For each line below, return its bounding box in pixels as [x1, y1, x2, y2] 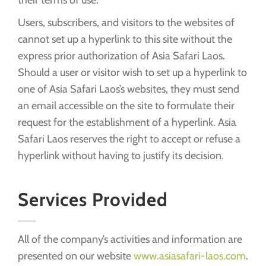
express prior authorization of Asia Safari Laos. [18, 49, 225, 62]
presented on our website [18, 249, 134, 263]
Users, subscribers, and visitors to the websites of [18, 15, 235, 29]
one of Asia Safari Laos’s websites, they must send [18, 82, 239, 96]
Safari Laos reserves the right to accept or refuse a [18, 132, 240, 145]
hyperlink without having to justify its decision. [18, 148, 224, 162]
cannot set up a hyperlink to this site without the [18, 32, 232, 46]
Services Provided [18, 188, 168, 211]
